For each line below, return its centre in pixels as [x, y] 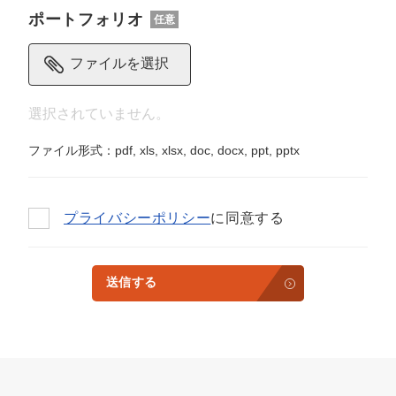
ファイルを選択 [119, 64]
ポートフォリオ [86, 20]
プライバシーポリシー [137, 218]
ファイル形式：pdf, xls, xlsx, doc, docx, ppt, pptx [164, 151]
